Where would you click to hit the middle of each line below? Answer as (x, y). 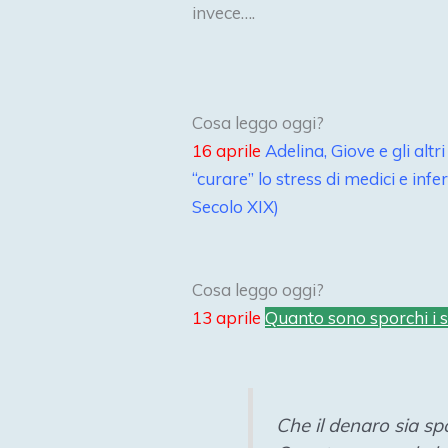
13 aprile (226, 318)
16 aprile (228, 151)
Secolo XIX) (235, 207)
